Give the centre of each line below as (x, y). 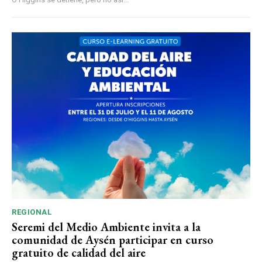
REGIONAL (32, 212)
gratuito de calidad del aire (79, 253)
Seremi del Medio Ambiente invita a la (106, 227)
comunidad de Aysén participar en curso (113, 240)
